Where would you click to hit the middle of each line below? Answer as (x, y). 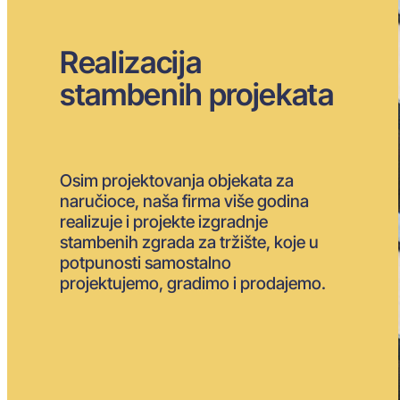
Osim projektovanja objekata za (177, 180)
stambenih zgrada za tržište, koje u (190, 242)
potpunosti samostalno (146, 262)
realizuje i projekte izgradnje (164, 221)
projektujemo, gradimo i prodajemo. (193, 283)
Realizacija (131, 62)
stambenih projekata (197, 95)
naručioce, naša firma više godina (185, 201)
